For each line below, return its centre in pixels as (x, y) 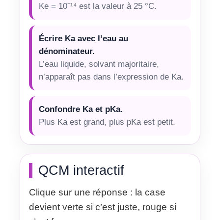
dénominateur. (67, 51)
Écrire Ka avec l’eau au (83, 39)
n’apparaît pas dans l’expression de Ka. (111, 77)
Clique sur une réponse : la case (97, 192)
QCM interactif (81, 170)
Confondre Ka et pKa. (81, 109)
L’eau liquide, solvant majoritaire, (99, 64)
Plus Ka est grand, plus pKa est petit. (107, 122)
